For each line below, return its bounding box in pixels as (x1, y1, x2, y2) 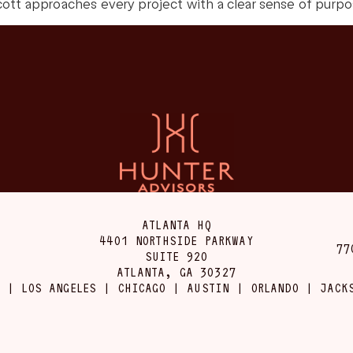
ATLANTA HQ (142, 218, 211, 232)
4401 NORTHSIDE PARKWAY (99, 234, 254, 248)
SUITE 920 (144, 250, 209, 264)
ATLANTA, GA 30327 (117, 266, 236, 280)
